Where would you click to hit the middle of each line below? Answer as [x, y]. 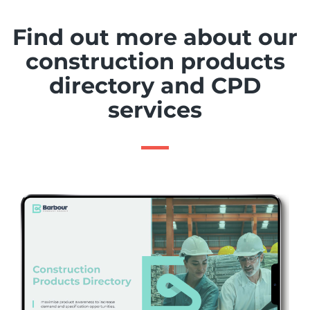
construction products [155, 61]
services [155, 109]
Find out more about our [155, 37]
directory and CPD [155, 85]
